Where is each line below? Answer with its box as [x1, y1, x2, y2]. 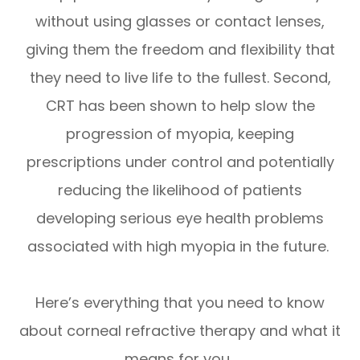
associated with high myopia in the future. [27, 235, 333, 256]
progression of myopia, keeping [66, 123, 294, 144]
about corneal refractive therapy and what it [19, 320, 341, 341]
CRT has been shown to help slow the [45, 95, 315, 116]
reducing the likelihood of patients [58, 179, 302, 200]
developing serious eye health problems [36, 207, 324, 228]
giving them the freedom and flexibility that [25, 39, 335, 59]
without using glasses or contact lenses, [35, 10, 325, 31]
